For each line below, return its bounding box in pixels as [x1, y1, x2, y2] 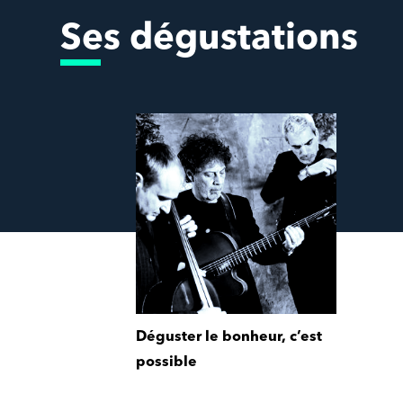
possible [136, 355, 198, 371]
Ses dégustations [60, 21, 359, 58]
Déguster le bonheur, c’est [136, 330, 323, 345]
